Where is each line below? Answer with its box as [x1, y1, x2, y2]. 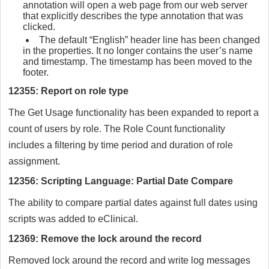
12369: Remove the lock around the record [8, 234, 202, 244]
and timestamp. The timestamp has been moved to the [23, 56, 252, 67]
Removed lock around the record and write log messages [8, 255, 250, 266]
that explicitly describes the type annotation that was [23, 11, 243, 22]
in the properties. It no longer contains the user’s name [23, 46, 253, 56]
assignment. [8, 156, 60, 167]
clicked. [23, 22, 55, 32]
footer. [23, 67, 49, 78]
